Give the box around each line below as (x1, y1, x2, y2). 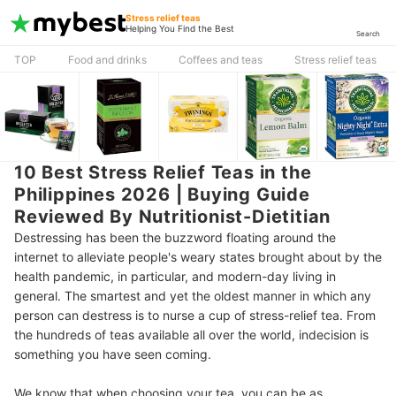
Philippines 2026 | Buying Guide (14, 184, 310, 205)
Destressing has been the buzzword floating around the (14, 230, 336, 245)
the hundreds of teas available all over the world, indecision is (14, 327, 369, 342)
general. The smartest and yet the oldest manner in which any (14, 288, 371, 303)
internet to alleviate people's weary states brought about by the (14, 249, 382, 264)
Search (355, 28, 380, 38)
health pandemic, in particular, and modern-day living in (14, 269, 336, 284)
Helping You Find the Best (126, 23, 234, 34)
